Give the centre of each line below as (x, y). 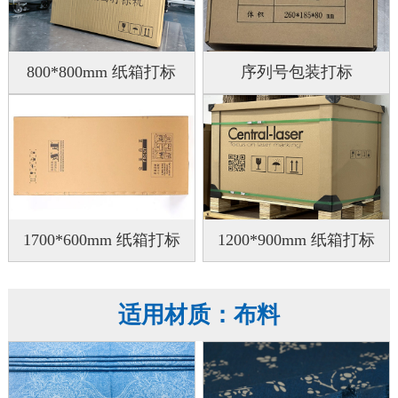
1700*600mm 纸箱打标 (101, 239)
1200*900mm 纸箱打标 (297, 239)
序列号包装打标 (296, 72)
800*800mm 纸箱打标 (102, 72)
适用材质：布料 (199, 314)
